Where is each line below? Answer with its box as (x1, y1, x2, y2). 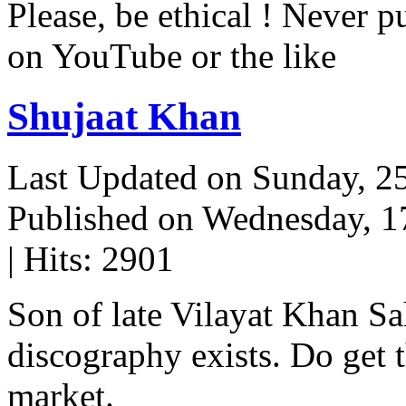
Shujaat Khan (7, 95, 241, 139)
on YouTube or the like (7, 36, 336, 76)
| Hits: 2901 (7, 239, 174, 279)
